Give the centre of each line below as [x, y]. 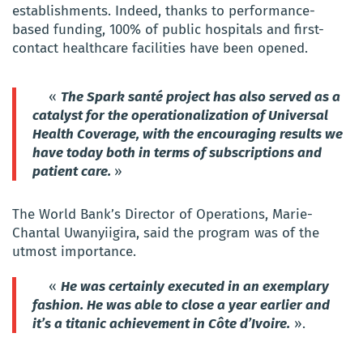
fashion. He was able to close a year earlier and [181, 305]
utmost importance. [74, 251]
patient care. [73, 171]
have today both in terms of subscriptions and [177, 152]
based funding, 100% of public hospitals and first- [168, 29]
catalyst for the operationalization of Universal [180, 115]
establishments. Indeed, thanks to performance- [164, 11]
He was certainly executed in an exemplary [195, 286]
